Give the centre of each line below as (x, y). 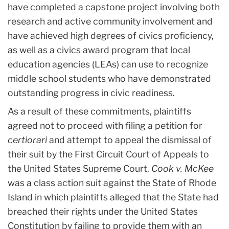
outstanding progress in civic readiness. (92, 93)
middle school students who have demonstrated (109, 78)
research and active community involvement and (110, 21)
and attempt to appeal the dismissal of (129, 140)
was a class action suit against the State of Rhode (112, 182)
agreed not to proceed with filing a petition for (105, 125)
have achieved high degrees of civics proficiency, (111, 35)
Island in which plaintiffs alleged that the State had (113, 197)
